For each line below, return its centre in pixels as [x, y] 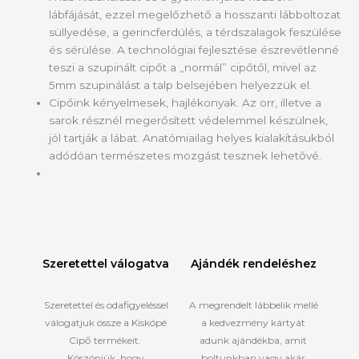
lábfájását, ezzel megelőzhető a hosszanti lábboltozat [195, 14]
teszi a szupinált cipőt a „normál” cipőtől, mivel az [183, 67]
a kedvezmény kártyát [253, 322]
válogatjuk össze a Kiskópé [106, 322]
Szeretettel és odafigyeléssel [106, 305]
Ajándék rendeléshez [253, 264]
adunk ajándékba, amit [253, 340]
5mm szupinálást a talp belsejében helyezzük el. [181, 85]
